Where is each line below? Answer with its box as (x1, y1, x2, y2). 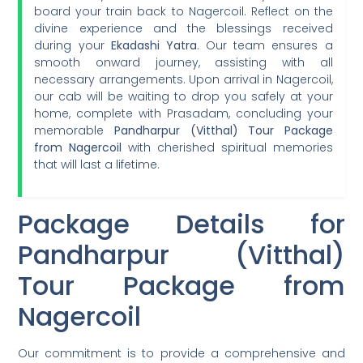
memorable (34, 122, 114, 139)
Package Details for (18, 205, 345, 242)
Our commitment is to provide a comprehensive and (18, 344, 345, 361)
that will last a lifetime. (34, 156, 160, 173)
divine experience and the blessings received (34, 19, 333, 36)
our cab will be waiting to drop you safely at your (34, 88, 333, 105)
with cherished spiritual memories (122, 139, 333, 156)
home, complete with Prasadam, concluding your (34, 105, 333, 122)
